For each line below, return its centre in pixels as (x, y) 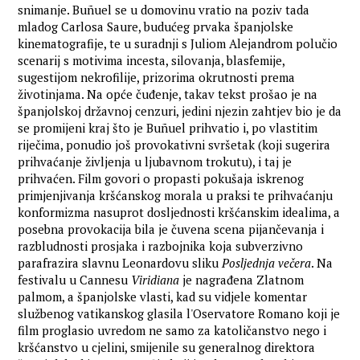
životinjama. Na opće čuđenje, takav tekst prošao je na (168, 94)
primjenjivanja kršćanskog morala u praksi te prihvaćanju (176, 196)
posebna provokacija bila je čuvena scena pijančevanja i (171, 229)
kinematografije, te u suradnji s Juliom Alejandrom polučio (178, 44)
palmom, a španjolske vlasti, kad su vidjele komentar (163, 297)
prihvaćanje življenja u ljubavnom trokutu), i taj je (155, 162)
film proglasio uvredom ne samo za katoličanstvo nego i (172, 331)
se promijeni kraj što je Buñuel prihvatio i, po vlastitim (168, 128)
